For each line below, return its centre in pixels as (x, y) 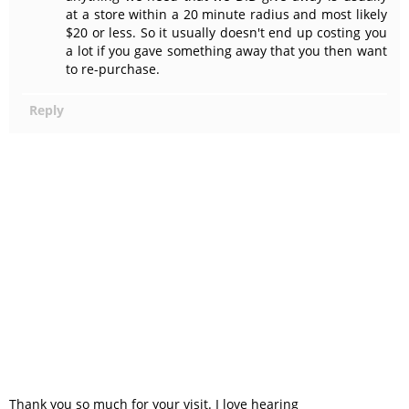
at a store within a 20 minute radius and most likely (226, 14)
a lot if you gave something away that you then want (226, 50)
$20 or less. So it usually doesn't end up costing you (226, 32)
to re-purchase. (113, 68)
